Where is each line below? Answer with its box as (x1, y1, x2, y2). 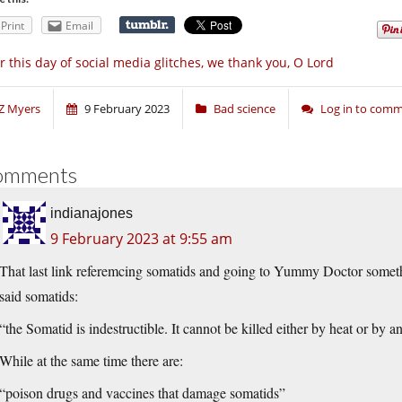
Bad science (214, 100, 275, 118)
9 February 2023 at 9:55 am (50, 229, 232, 249)
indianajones (50, 205, 133, 222)
